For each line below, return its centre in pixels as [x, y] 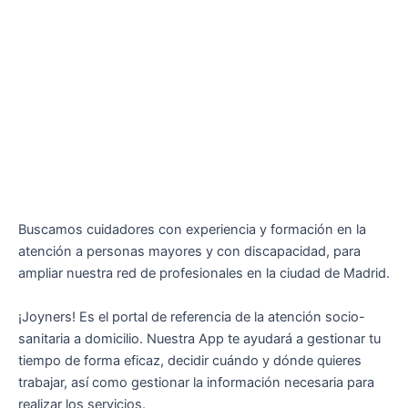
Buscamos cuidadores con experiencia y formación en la [192, 230]
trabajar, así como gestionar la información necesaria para [196, 382]
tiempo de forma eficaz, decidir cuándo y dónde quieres [190, 360]
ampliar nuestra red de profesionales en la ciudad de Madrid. [204, 274]
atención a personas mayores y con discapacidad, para [189, 252]
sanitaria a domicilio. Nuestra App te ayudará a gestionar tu [199, 338]
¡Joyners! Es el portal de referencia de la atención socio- [192, 316]
